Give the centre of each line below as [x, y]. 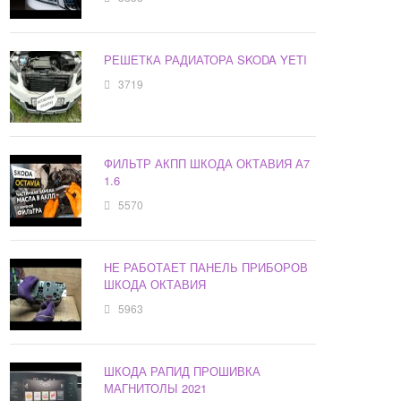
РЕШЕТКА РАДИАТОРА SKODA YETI [206, 60]
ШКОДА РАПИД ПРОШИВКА [183, 371]
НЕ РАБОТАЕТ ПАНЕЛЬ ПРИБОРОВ [206, 268]
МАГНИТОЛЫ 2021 [156, 388]
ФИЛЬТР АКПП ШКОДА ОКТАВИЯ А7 [207, 164]
